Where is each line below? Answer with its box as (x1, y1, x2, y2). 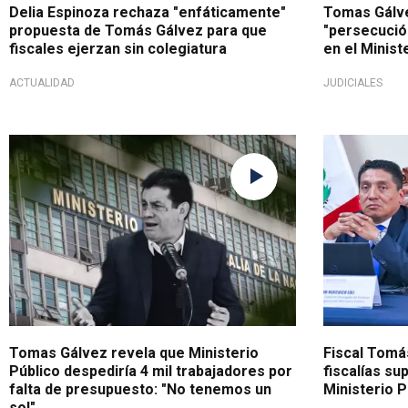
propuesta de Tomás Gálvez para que (9, 22, 267, 40)
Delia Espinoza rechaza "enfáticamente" (9, 4, 286, 22)
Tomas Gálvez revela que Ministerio (9, 344, 259, 362)
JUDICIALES (322, 76, 382, 90)
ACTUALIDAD (9, 76, 75, 90)
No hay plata (27, 142, 89, 156)
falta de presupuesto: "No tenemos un (9, 381, 271, 399)
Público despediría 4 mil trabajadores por (9, 362, 292, 381)
